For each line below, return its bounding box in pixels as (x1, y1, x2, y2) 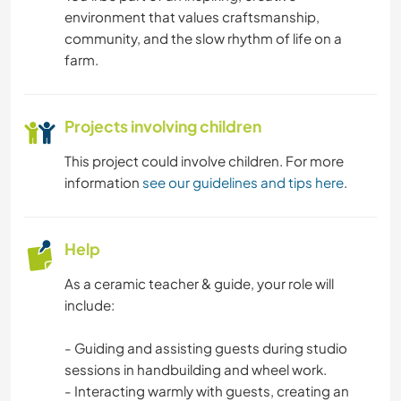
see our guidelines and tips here (142, 174, 344, 192)
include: (64, 296, 115, 314)
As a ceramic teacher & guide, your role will (64, 275, 334, 293)
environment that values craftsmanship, (64, 8, 320, 26)
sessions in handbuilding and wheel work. (64, 361, 327, 379)
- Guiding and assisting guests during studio (64, 339, 347, 357)
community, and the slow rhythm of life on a (64, 30, 342, 47)
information (64, 174, 142, 192)
